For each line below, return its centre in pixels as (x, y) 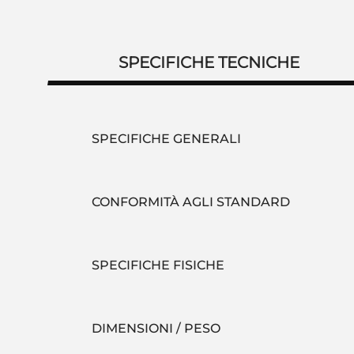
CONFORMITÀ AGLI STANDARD (191, 202)
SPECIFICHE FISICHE (158, 265)
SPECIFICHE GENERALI (166, 139)
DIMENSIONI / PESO (156, 328)
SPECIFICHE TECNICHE (209, 62)
